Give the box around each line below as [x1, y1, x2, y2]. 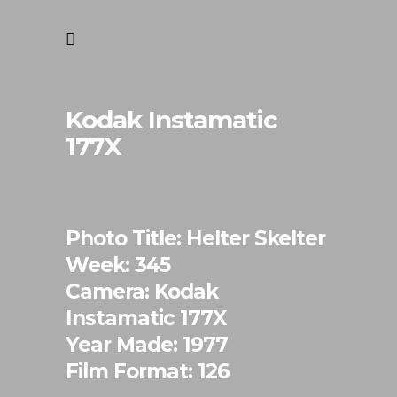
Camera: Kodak [66, 279, 218, 304]
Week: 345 [66, 253, 170, 277]
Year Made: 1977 [66, 332, 228, 357]
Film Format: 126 [66, 359, 230, 384]
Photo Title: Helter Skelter [66, 226, 325, 251]
